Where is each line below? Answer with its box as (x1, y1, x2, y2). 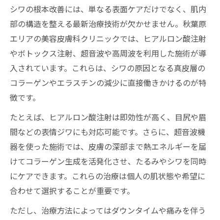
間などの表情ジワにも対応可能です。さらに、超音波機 (10, 126, 205, 137)
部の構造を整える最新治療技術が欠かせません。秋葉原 (10, 18, 206, 29)
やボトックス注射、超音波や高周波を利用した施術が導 (10, 47, 206, 59)
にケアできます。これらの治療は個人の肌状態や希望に (10, 170, 205, 182)
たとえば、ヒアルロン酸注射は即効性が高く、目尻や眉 (10, 111, 206, 123)
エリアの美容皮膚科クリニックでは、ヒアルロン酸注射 (10, 32, 206, 44)
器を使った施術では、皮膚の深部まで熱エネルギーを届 (10, 140, 206, 152)
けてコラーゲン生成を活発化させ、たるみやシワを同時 (10, 155, 206, 167)
